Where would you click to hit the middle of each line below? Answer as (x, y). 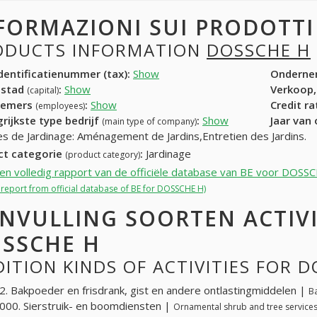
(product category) (103, 155)
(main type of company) (149, 121)
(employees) (60, 105)
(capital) (43, 90)
